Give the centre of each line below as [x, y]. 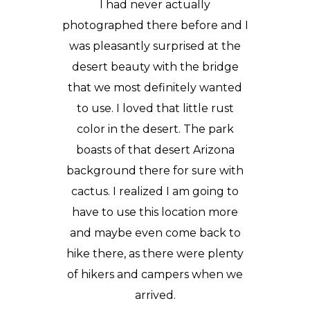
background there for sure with [155, 171]
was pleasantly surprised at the [155, 46]
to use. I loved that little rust [155, 108]
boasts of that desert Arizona [155, 150]
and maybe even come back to [155, 233]
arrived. [155, 295]
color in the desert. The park [155, 129]
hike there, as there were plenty [155, 254]
